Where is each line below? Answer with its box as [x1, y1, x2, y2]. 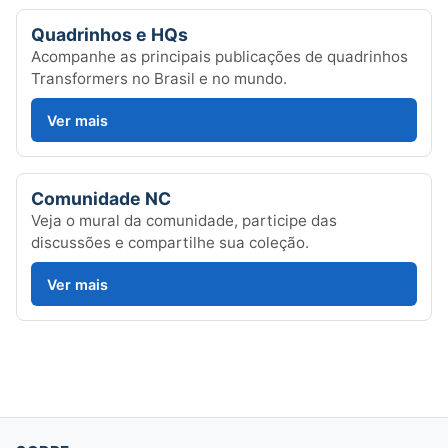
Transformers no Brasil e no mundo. [31, 69, 287, 88]
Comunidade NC [31, 188, 171, 209]
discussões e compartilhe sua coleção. [31, 233, 309, 252]
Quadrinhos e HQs [31, 24, 188, 45]
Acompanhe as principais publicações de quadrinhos [31, 47, 408, 66]
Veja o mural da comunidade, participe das [31, 211, 337, 230]
